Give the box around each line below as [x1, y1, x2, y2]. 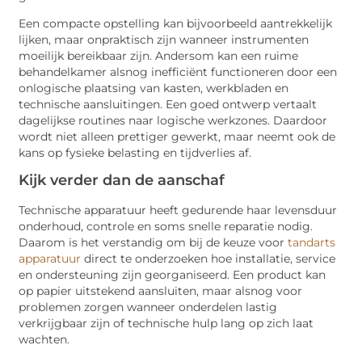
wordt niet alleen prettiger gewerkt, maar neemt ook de [19, 129, 336, 143]
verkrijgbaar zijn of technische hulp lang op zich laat [19, 317, 314, 330]
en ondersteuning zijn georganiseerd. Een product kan [19, 268, 326, 282]
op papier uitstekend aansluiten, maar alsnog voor [19, 284, 303, 298]
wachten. [19, 333, 70, 347]
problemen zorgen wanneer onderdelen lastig [19, 301, 278, 314]
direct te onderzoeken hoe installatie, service [81, 252, 336, 266]
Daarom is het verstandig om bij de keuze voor [19, 236, 288, 250]
